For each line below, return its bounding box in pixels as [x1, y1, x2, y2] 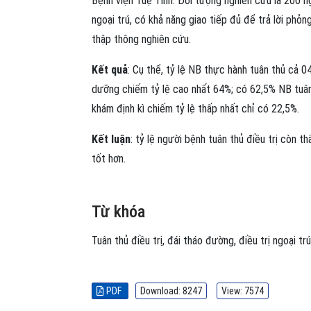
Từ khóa [92, 201, 145, 221]
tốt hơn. [92, 151, 126, 165]
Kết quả [92, 62, 128, 76]
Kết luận [92, 132, 131, 146]
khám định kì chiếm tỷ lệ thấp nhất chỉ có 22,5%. [92, 101, 299, 115]
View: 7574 [221, 285, 264, 296]
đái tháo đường [167, 233, 234, 247]
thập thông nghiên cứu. [92, 32, 191, 46]
